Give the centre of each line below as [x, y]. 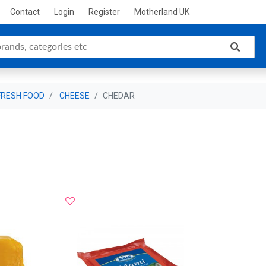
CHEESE [75, 96]
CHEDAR [119, 96]
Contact [25, 12]
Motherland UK [161, 12]
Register [104, 12]
